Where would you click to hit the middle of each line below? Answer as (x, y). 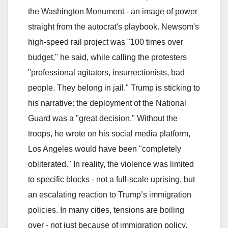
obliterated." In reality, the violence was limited (111, 164)
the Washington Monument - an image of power (113, 12)
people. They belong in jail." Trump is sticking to (114, 88)
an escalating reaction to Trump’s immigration (110, 195)
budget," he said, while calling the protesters (107, 58)
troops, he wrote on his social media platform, (109, 134)
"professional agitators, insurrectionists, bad (106, 73)
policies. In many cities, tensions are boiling (106, 210)
